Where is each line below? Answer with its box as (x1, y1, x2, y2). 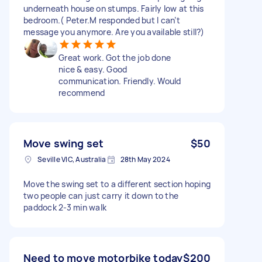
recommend (58, 87, 105, 98)
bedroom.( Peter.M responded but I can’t (23, 14, 180, 26)
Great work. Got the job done (58, 51, 171, 63)
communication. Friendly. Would (58, 75, 181, 87)
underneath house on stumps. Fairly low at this (23, 2, 204, 14)
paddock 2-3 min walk (23, 201, 106, 213)
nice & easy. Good (58, 63, 127, 75)
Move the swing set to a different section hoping (23, 178, 211, 189)
